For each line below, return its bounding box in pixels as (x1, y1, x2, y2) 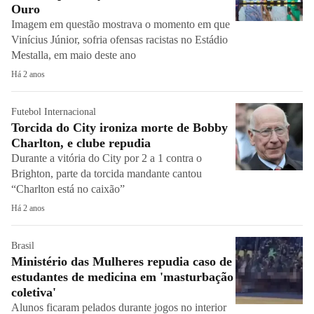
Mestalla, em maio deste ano (11, 49, 136, 61)
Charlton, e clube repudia (11, 136, 151, 150)
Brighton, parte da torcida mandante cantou (11, 168, 202, 179)
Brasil (11, 240, 34, 251)
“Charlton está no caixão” (11, 183, 125, 195)
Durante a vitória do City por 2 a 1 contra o (11, 152, 202, 164)
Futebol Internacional (11, 107, 96, 117)
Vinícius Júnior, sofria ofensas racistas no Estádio (11, 34, 228, 46)
